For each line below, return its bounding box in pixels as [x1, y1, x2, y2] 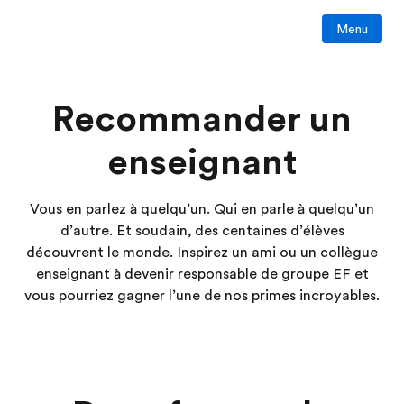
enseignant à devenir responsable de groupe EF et [35, 266, 369, 282]
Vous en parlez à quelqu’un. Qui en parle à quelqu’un [30, 201, 374, 217]
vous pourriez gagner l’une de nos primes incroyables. [24, 288, 380, 304]
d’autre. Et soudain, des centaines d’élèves [60, 223, 344, 239]
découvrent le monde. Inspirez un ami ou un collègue [26, 244, 378, 261]
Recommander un [52, 98, 352, 140]
